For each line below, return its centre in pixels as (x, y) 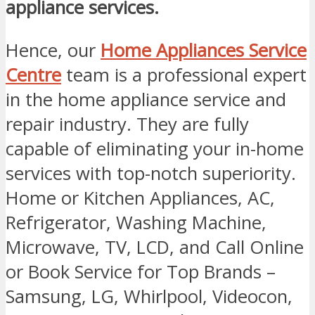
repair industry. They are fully (127, 124)
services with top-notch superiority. (151, 173)
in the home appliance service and (146, 99)
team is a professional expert (184, 75)
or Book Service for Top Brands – (141, 271)
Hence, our (53, 50)
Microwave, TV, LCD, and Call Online (155, 247)
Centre (33, 75)
